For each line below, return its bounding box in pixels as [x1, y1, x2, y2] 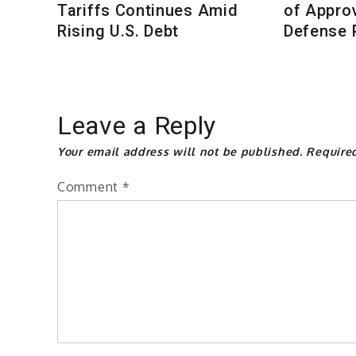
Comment [57, 178, 122, 195]
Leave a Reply [57, 110, 217, 141]
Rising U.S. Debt [57, 21, 180, 41]
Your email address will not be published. [57, 144, 303, 158]
